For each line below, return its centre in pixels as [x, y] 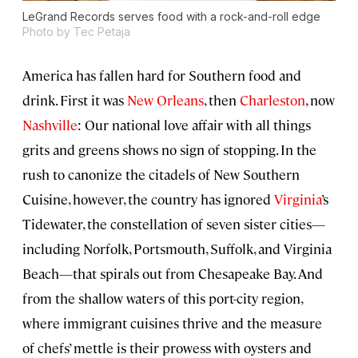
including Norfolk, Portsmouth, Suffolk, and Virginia [177, 249]
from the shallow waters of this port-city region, [162, 298]
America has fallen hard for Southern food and [162, 76]
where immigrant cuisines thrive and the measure [172, 323]
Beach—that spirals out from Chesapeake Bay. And [173, 274]
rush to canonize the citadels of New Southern [161, 175]
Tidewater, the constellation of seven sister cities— [174, 224]
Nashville [50, 125]
